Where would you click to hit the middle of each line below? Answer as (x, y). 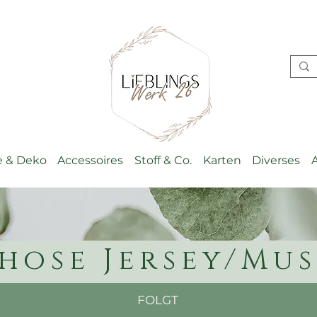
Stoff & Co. (163, 160)
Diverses (276, 160)
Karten (222, 160)
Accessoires (91, 160)
